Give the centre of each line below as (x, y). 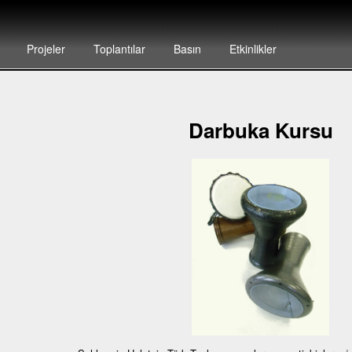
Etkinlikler (253, 49)
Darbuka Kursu (260, 130)
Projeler (46, 49)
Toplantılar (119, 49)
